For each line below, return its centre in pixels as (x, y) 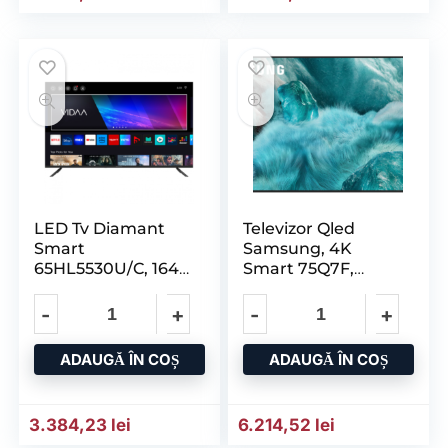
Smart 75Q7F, (299, 268)
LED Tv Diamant (100, 228)
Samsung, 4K (298, 248)
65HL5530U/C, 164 (107, 268)
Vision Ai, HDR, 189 (317, 288)
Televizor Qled (299, 228)
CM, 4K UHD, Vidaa (111, 288)
